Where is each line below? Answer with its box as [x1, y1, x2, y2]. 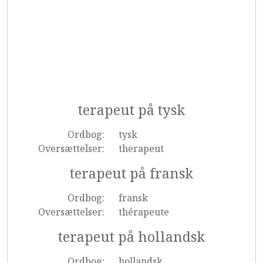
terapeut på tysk [78, 100, 185, 119]
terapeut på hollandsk [58, 227, 205, 246]
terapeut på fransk [70, 164, 193, 183]
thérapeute [118, 205, 169, 218]
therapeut [118, 142, 164, 155]
